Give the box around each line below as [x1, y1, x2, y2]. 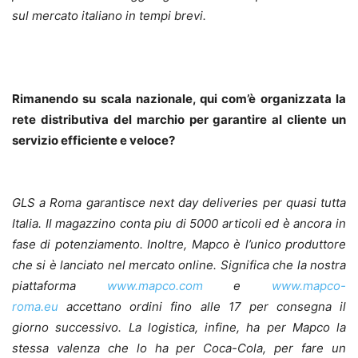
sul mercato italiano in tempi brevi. [12, 8, 206, 24]
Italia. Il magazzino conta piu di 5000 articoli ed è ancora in [12, 216, 346, 232]
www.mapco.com [106, 278, 203, 294]
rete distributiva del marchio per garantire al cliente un [12, 112, 346, 128]
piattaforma [12, 278, 107, 294]
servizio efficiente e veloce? [12, 133, 175, 149]
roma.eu [12, 299, 58, 315]
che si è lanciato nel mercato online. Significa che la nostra [12, 257, 346, 273]
